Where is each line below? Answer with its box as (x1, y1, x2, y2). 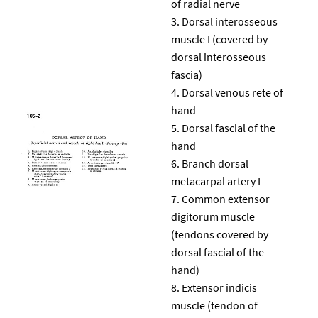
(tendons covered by (171, 226, 268, 241)
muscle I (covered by (171, 31, 268, 46)
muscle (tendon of (171, 297, 258, 312)
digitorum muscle (171, 209, 255, 224)
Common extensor (182, 191, 270, 206)
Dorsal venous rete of (182, 84, 283, 99)
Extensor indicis (182, 280, 257, 295)
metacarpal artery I (171, 173, 261, 188)
